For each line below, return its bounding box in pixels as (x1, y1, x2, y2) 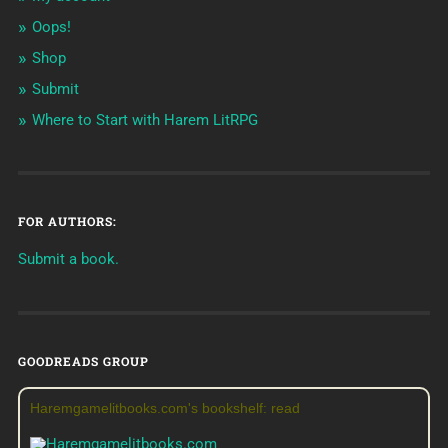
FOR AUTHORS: (17, 212, 117, 229)
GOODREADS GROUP (17, 352, 149, 369)
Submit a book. (17, 249, 119, 268)
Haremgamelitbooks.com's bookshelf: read (29, 399, 300, 416)
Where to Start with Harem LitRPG (31, 110, 258, 129)
